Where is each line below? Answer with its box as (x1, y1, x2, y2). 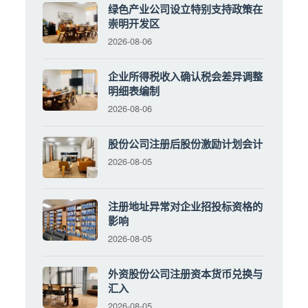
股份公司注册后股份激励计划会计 (108, 135, 263, 151)
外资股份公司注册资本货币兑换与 (108, 265, 263, 281)
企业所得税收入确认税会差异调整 (108, 68, 263, 84)
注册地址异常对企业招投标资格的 (108, 198, 263, 214)
